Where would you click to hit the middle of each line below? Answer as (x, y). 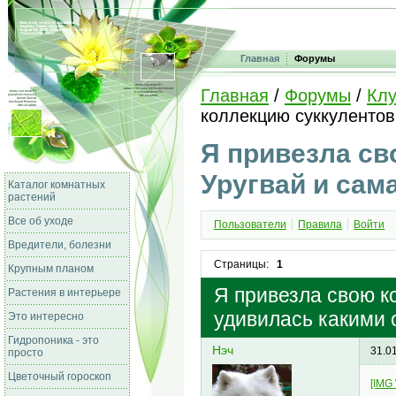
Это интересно (46, 316)
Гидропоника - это (53, 340)
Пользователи (250, 225)
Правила (320, 225)
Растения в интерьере (65, 293)
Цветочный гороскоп (60, 377)
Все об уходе (41, 221)
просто (26, 353)
